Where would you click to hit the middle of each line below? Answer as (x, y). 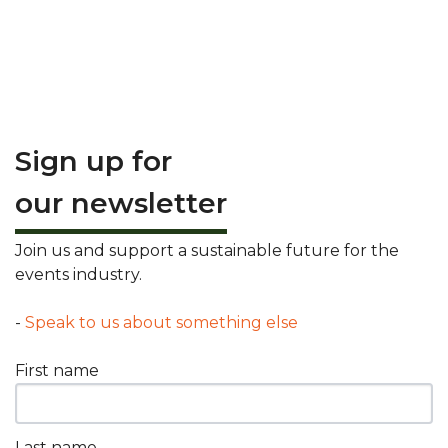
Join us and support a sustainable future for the (207, 250)
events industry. (78, 274)
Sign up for (93, 160)
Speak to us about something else (161, 322)
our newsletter (121, 202)
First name (57, 370)
